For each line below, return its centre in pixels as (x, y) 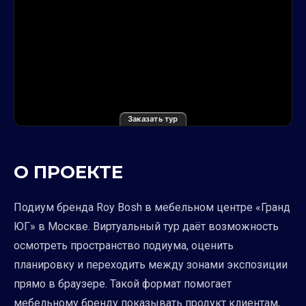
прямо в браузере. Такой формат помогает (123, 284)
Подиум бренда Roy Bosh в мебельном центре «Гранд (152, 207)
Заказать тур (153, 119)
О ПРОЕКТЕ (68, 172)
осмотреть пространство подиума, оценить (124, 246)
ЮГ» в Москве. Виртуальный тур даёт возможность (146, 226)
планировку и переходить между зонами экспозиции (151, 265)
